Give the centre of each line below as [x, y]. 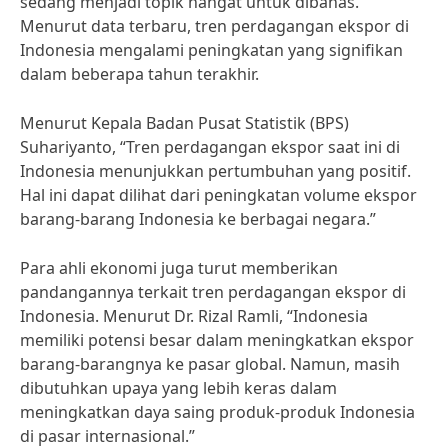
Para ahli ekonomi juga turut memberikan [179, 268]
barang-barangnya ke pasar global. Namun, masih [210, 364]
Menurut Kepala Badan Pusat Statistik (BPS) [184, 123]
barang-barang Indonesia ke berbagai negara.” [198, 219]
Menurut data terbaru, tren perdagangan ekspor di [214, 26]
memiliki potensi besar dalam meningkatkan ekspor [217, 340]
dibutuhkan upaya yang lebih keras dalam [178, 388]
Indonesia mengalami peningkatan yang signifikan [211, 50]
